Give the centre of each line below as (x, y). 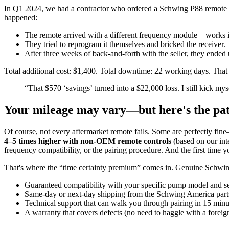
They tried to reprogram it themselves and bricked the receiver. (125, 44)
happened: (21, 18)
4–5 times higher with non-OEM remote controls (88, 141)
